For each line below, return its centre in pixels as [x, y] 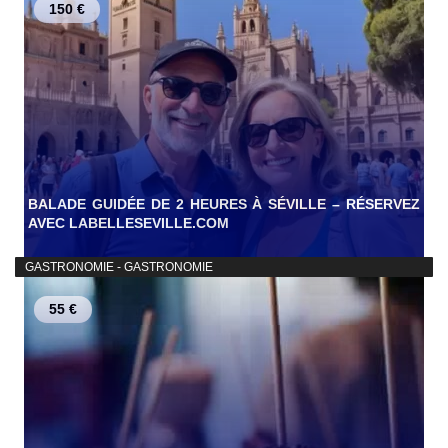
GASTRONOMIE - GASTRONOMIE [117, 267]
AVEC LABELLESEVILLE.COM [128, 223]
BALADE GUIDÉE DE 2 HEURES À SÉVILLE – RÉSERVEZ [224, 204]
